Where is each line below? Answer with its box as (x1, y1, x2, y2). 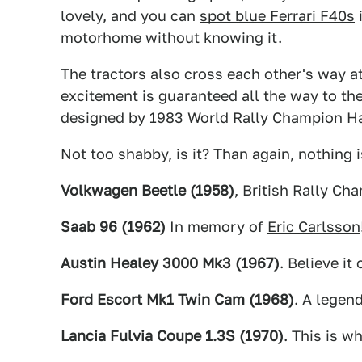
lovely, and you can (61, 7, 200, 24)
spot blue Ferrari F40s (200, 7, 355, 24)
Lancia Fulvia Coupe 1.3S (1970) (61, 327, 284, 344)
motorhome (61, 29, 141, 46)
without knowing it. (141, 29, 282, 46)
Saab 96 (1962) (61, 218, 166, 235)
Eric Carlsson (267, 218, 360, 235)
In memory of (166, 218, 267, 235)
